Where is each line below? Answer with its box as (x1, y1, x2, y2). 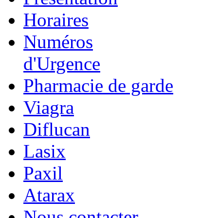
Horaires (23, 9, 89, 30)
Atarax (23, 184, 75, 205)
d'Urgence (23, 53, 100, 74)
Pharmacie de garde (23, 74, 173, 96)
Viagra (23, 96, 74, 118)
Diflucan (23, 118, 90, 140)
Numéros (23, 31, 93, 52)
